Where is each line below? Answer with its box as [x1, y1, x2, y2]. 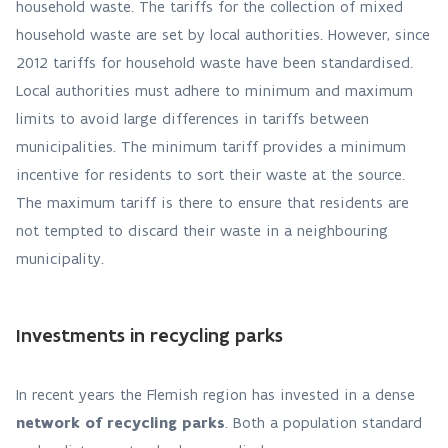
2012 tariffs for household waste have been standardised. [16, 53, 413, 72]
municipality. [16, 249, 109, 268]
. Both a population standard [225, 413, 422, 432]
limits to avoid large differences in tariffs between [16, 109, 369, 128]
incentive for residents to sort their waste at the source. [16, 165, 405, 184]
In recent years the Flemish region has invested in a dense [16, 385, 415, 404]
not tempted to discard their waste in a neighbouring [16, 221, 388, 240]
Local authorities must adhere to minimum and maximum [16, 81, 413, 100]
